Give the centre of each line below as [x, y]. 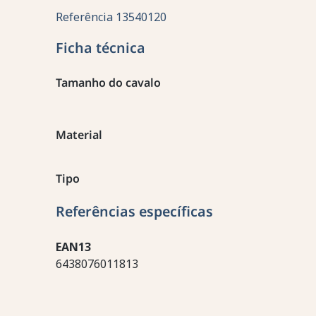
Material [79, 135]
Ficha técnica [100, 48]
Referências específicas [134, 212]
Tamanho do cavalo [108, 83]
